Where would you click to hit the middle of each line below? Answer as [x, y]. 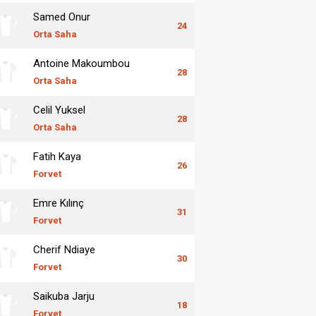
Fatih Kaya [57, 156]
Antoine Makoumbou [81, 63]
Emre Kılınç [59, 203]
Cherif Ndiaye [64, 249]
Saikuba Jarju [64, 296]
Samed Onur [62, 17]
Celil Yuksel [59, 110]
